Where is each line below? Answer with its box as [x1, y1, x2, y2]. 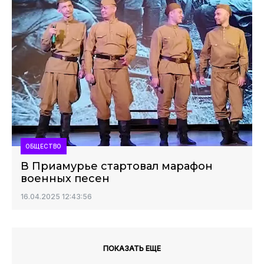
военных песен [21, 172, 110, 185]
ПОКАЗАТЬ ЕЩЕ [103, 244, 161, 253]
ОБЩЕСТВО [25, 143, 62, 150]
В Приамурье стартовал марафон [21, 160, 213, 173]
